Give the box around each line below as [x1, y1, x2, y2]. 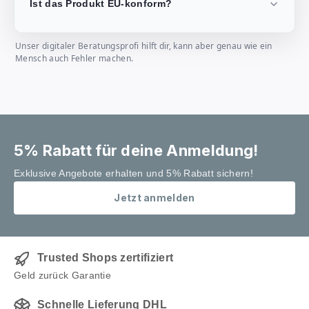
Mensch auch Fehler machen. [15, 52, 134, 64]
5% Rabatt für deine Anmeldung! [14, 141, 259, 160]
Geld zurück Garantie [14, 270, 111, 281]
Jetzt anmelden [114, 192, 195, 204]
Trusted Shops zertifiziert [37, 252, 174, 264]
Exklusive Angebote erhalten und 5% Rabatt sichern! [14, 168, 253, 179]
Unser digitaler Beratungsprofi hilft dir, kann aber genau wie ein [15, 40, 272, 52]
